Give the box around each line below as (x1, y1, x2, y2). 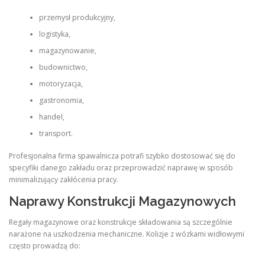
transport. (38, 128, 73, 138)
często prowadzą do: (9, 241, 80, 251)
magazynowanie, (38, 45, 96, 56)
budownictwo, (38, 62, 88, 72)
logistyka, (38, 28, 70, 39)
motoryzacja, (38, 78, 83, 89)
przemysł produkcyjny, (38, 12, 115, 22)
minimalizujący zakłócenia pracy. (9, 174, 118, 185)
